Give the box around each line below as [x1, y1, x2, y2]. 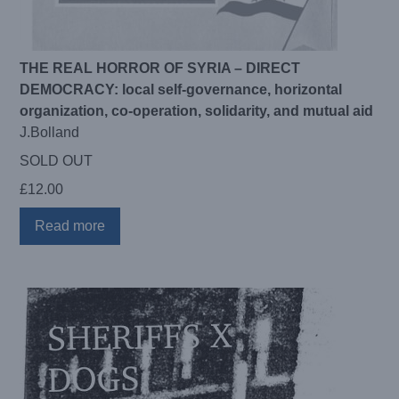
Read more [35, 217, 106, 233]
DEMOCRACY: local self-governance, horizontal [20, 81, 343, 97]
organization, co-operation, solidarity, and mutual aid [20, 102, 374, 118]
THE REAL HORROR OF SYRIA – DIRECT [20, 60, 301, 76]
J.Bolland [20, 124, 80, 140]
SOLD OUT [20, 152, 94, 168]
